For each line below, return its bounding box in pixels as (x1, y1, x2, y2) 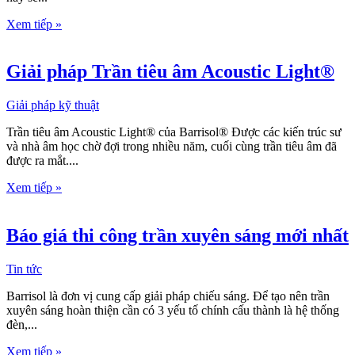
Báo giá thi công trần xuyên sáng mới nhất (6, 225, 349, 246)
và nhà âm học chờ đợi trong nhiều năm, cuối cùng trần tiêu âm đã (6, 139, 337, 154)
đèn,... (6, 318, 37, 332)
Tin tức (6, 262, 42, 277)
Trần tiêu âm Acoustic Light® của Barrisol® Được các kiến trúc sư (6, 125, 342, 139)
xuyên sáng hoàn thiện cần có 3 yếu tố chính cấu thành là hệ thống (6, 303, 339, 318)
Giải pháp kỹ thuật (6, 98, 99, 113)
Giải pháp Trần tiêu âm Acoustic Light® (6, 61, 334, 82)
